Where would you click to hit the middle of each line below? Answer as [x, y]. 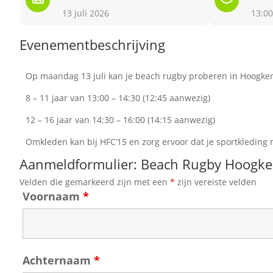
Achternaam [58, 260]
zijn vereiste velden [216, 182]
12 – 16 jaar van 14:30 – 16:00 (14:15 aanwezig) [120, 120]
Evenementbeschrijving [92, 44]
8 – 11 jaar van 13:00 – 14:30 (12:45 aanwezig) [118, 98]
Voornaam [53, 196]
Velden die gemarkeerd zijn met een [95, 182]
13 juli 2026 [86, 13]
